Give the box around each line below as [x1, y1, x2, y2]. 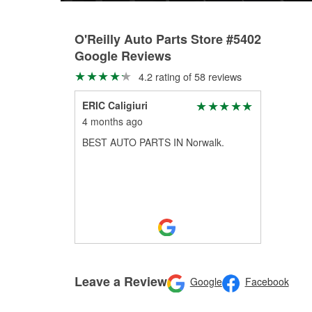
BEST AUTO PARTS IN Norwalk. [82, 135, 224, 149]
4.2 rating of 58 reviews [135, 69, 242, 84]
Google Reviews [75, 47, 171, 65]
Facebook [244, 274, 289, 289]
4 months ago [82, 114, 143, 128]
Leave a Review [75, 272, 167, 290]
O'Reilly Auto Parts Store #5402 [75, 30, 261, 48]
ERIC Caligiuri [82, 98, 148, 112]
